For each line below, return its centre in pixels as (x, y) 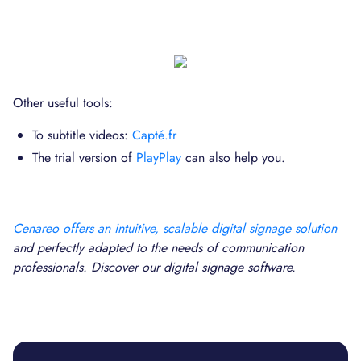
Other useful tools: (63, 103)
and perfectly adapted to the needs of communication (158, 248)
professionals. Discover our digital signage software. (154, 267)
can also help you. (233, 158)
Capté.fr (154, 135)
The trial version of (84, 158)
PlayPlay (159, 158)
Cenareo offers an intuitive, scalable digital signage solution (175, 228)
